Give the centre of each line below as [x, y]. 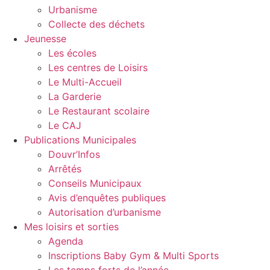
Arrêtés [65, 169]
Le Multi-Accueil [85, 82]
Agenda [66, 241]
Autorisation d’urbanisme [105, 212]
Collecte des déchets [96, 24]
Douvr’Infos [74, 155]
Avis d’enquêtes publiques [107, 198]
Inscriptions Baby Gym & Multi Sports [133, 256]
